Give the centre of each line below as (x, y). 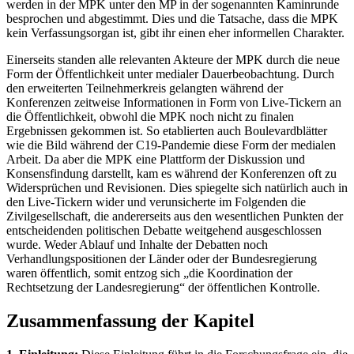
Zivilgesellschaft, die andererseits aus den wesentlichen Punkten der (175, 217)
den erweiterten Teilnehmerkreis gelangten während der (145, 88)
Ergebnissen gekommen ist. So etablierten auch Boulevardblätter (167, 131)
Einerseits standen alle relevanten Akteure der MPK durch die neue (173, 60)
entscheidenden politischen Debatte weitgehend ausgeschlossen (164, 231)
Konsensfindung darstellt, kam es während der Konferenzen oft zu (171, 174)
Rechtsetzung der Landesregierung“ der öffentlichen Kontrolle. (163, 288)
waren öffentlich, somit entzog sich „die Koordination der (149, 273)
